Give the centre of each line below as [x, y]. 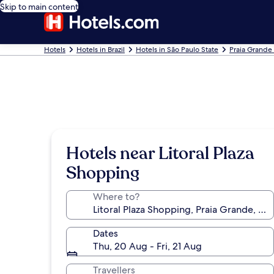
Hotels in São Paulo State [177, 50]
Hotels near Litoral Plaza [160, 154]
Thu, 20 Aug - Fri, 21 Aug [147, 246]
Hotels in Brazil [101, 50]
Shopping [103, 173]
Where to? [116, 197]
